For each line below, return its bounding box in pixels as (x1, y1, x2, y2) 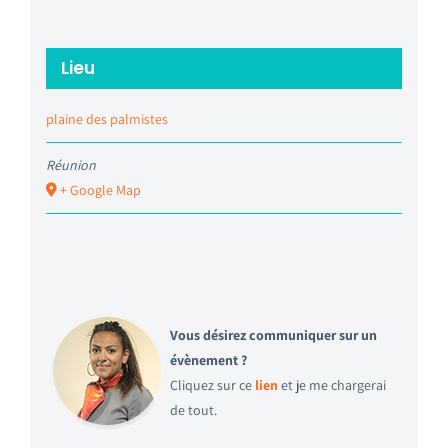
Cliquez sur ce (169, 375, 255, 394)
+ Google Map (59, 180, 141, 199)
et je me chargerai (277, 375, 386, 394)
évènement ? (169, 350, 247, 369)
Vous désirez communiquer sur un (169, 325, 377, 344)
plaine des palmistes (45, 109, 168, 128)
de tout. (169, 400, 217, 419)
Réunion (45, 155, 96, 174)
